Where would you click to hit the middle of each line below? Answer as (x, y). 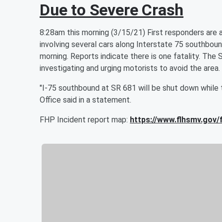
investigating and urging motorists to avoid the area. (130, 68)
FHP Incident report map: (85, 120)
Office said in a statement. (85, 100)
